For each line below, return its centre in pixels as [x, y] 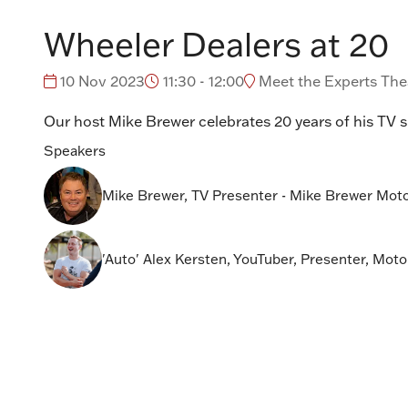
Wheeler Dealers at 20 [216, 44]
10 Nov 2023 [101, 82]
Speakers [75, 151]
